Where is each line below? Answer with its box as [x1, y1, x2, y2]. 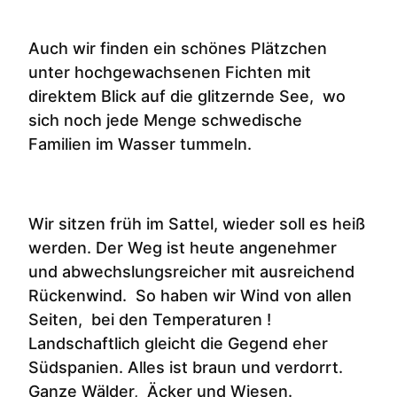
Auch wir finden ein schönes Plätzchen [28, 38, 327, 58]
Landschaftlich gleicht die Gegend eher [28, 333, 328, 353]
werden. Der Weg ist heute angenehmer [28, 237, 337, 257]
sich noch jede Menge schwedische [28, 110, 302, 129]
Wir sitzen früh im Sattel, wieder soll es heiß [28, 214, 365, 233]
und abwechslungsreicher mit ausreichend [28, 261, 354, 281]
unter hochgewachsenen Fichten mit [28, 62, 311, 82]
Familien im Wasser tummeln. [28, 134, 252, 153]
